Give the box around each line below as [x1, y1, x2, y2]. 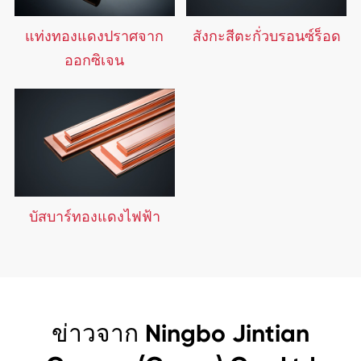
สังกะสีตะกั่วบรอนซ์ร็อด [192, 27, 341, 45]
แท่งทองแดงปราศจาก [25, 27, 164, 45]
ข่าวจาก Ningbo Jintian [52, 319, 309, 348]
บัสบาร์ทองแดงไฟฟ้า [28, 208, 160, 226]
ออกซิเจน [64, 52, 125, 69]
